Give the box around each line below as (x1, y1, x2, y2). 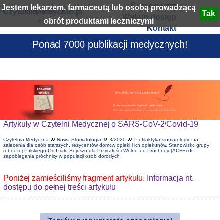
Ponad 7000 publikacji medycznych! (32, 39, 188, 50)
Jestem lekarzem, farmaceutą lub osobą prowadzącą (1, 3, 196, 12)
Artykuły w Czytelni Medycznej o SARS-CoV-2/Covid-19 (3, 120, 198, 129)
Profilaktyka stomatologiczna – (134, 137, 203, 143)
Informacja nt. (146, 174, 193, 183)
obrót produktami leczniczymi (43, 17, 154, 25)
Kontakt (146, 24, 176, 32)
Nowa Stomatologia (56, 137, 101, 143)
